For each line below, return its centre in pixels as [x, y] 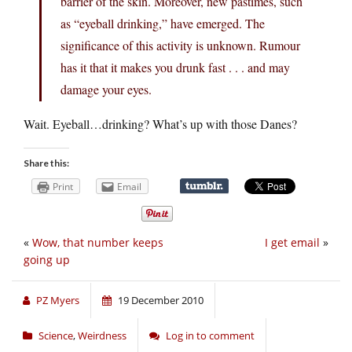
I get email [292, 243]
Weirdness [102, 336]
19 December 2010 [161, 301]
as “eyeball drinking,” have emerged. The [163, 23]
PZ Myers [58, 301]
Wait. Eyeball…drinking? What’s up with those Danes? [160, 123]
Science [56, 336]
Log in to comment [210, 336]
